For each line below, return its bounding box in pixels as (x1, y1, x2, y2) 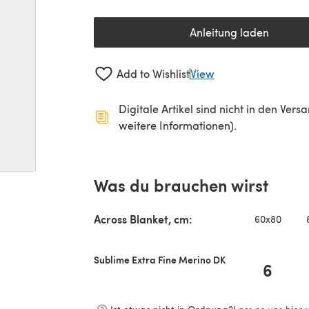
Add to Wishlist (116, 66, 190, 81)
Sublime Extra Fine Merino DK (94, 252, 226, 266)
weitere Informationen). (119, 117, 237, 132)
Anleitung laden (189, 25, 269, 39)
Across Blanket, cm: (94, 210, 192, 227)
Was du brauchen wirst (94, 172, 268, 197)
